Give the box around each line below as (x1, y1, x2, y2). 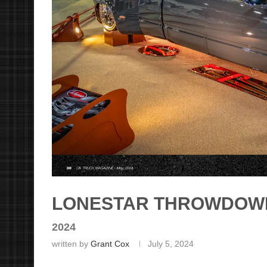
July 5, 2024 (148, 239, 194, 249)
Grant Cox (91, 239, 129, 249)
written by (52, 239, 91, 249)
